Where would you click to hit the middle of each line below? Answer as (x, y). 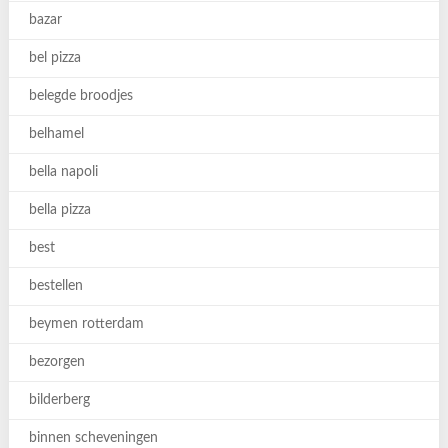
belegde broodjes (80, 96)
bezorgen (56, 362)
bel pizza (54, 58)
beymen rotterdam (86, 324)
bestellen (55, 286)
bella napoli (63, 172)
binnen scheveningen (93, 438)
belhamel (56, 134)
